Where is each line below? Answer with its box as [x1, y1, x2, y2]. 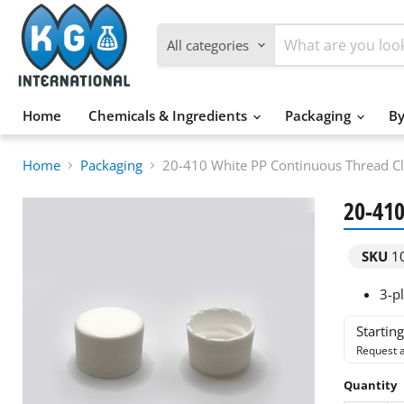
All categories [167, 35, 249, 54]
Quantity [343, 376, 397, 393]
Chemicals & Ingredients [88, 106, 251, 124]
